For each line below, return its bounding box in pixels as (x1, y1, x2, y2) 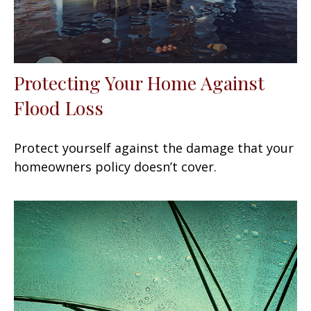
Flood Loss (14, 94, 103, 120)
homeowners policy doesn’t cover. (14, 158, 217, 175)
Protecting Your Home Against (14, 69, 264, 95)
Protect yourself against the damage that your (14, 139, 294, 156)
